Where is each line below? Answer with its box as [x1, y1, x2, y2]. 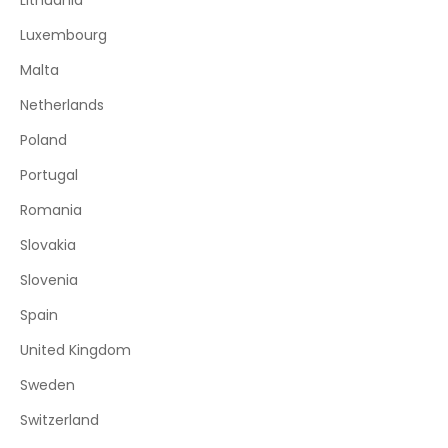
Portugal [20, 165, 78, 185]
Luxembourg [20, 25, 107, 45]
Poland [20, 130, 67, 150]
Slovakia [20, 235, 76, 255]
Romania [20, 200, 82, 220]
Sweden [20, 375, 75, 395]
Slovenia [20, 270, 78, 290]
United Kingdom [20, 340, 131, 360]
